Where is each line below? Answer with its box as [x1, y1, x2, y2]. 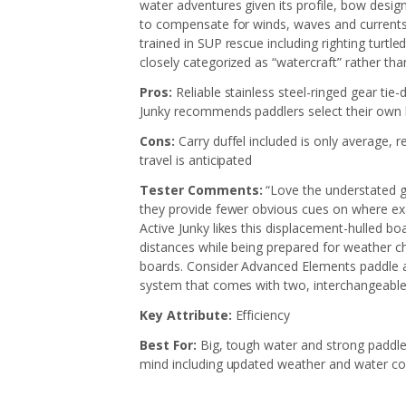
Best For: [140, 336, 197, 353]
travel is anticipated [140, 151, 253, 169]
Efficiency [235, 306, 291, 324]
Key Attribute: [140, 306, 236, 324]
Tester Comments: [140, 181, 266, 198]
